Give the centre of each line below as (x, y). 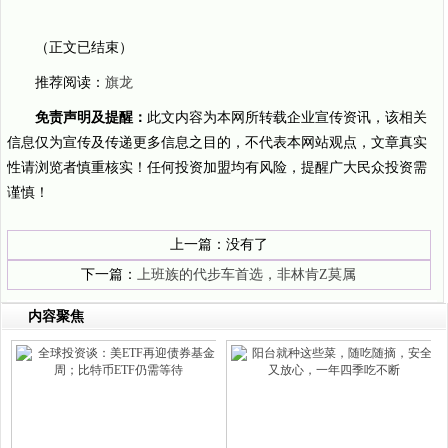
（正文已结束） (84, 47)
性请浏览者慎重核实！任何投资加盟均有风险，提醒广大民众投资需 (217, 167)
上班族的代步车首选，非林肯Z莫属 (247, 274)
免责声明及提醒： (91, 117)
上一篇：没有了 (218, 244)
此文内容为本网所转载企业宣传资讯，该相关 (287, 117)
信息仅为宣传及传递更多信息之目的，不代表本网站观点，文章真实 (217, 142)
